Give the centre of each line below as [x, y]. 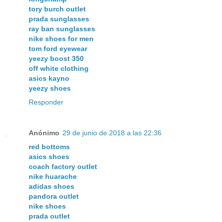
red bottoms [49, 146]
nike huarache [53, 176]
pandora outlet [54, 196]
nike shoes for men [61, 38]
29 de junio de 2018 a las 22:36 [112, 133]
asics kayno [49, 78]
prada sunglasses [59, 19]
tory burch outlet [57, 9]
